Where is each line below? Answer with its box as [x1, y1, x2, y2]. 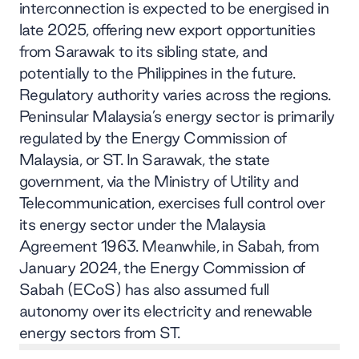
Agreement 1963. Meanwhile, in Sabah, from [19, 237, 320, 256]
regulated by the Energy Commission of [19, 129, 287, 147]
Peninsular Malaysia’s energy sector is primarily [19, 107, 335, 126]
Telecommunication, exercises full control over [19, 194, 325, 212]
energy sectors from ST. [19, 324, 180, 342]
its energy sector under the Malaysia [19, 216, 266, 234]
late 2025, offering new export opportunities [19, 21, 316, 39]
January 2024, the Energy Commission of [19, 259, 305, 277]
